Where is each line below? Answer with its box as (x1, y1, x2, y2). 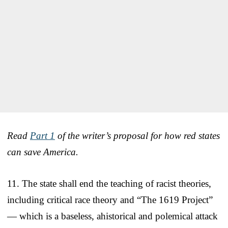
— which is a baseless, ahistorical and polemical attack (7, 210, 218, 221)
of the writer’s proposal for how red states (55, 130, 220, 141)
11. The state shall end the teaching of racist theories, (7, 178, 211, 189)
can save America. (7, 146, 78, 157)
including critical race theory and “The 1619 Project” (7, 194, 213, 205)
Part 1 (30, 130, 55, 141)
